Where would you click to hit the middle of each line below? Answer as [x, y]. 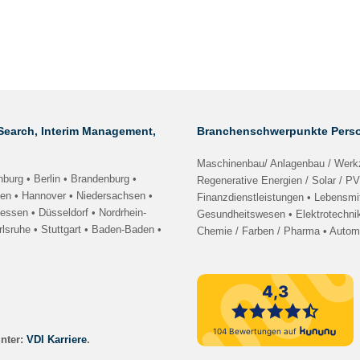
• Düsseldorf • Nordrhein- [87, 213]
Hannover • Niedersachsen [84, 196]
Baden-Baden [123, 230]
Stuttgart [61, 230]
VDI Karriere [57, 340]
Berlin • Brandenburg [82, 179]
